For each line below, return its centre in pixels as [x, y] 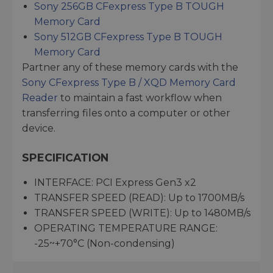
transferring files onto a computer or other [126, 113]
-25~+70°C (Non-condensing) [105, 244]
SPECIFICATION [65, 158]
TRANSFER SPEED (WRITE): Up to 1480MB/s [142, 213]
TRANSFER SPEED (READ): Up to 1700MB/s [139, 198]
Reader [40, 98]
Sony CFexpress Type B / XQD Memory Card [129, 83]
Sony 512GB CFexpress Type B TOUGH [128, 37]
